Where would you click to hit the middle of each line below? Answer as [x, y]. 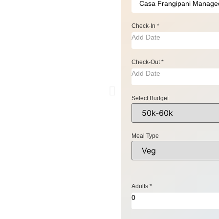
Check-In [144, 26]
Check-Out [147, 62]
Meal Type [145, 136]
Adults [141, 186]
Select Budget [150, 98]
